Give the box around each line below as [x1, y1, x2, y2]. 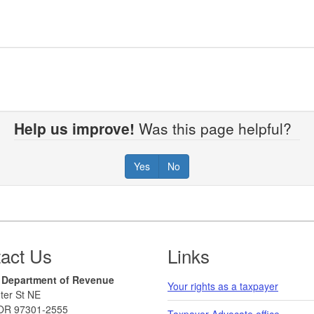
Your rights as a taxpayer [168, 278, 278, 293]
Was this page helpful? [135, 117, 300, 139]
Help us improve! [14, 117, 135, 139]
